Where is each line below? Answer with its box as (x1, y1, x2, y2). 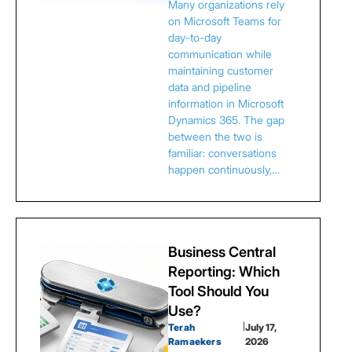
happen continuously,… (168, 163, 280, 176)
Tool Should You (168, 283, 269, 299)
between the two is (168, 130, 262, 143)
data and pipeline (168, 80, 251, 93)
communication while (168, 47, 272, 60)
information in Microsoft (168, 97, 284, 110)
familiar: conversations (168, 146, 277, 159)
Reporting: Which (168, 263, 280, 280)
